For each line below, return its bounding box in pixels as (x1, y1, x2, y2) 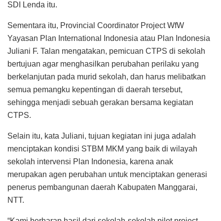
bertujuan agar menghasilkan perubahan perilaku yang (7, 59, 199, 68)
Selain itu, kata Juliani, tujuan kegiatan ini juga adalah (7, 131, 196, 140)
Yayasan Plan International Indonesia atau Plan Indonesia (7, 34, 210, 42)
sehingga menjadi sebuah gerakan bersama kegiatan (7, 98, 193, 107)
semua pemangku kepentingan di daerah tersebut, (7, 85, 183, 94)
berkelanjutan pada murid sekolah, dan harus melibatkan (7, 72, 206, 81)
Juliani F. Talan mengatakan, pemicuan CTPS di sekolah (7, 46, 205, 55)
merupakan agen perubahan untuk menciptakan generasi (7, 170, 207, 179)
